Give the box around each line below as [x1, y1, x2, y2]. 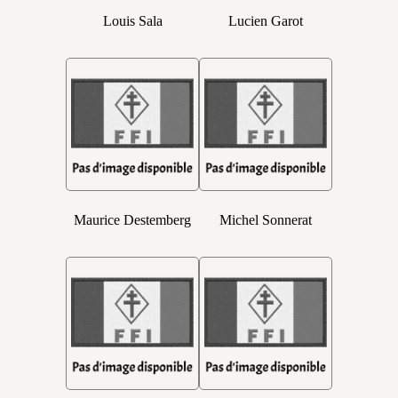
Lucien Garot [228, 13, 303, 28]
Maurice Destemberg [74, 212, 191, 227]
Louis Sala [102, 13, 163, 28]
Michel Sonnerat [219, 212, 312, 227]
